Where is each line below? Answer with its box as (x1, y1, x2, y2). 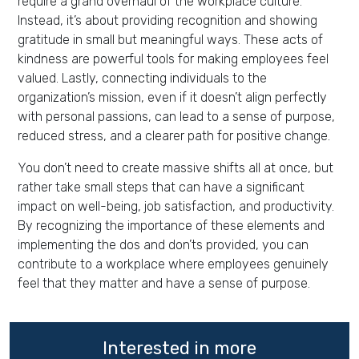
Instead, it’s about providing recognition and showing (18, 13, 317, 29)
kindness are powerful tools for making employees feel (18, 51, 329, 67)
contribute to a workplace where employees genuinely (18, 256, 329, 272)
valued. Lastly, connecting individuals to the (18, 71, 267, 87)
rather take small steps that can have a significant (18, 179, 305, 196)
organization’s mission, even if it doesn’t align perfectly (18, 90, 327, 106)
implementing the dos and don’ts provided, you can (18, 237, 309, 253)
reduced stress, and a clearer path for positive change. (18, 128, 330, 144)
